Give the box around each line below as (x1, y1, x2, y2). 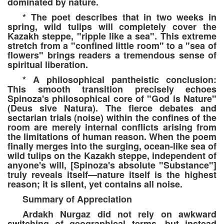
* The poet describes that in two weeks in (22, 10, 216, 24)
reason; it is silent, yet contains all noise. (7, 177, 185, 191)
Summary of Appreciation (22, 192, 132, 206)
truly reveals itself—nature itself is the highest (7, 168, 216, 181)
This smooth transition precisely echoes (7, 82, 216, 96)
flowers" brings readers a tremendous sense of (7, 48, 216, 62)
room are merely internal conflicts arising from (7, 120, 216, 134)
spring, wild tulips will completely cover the (7, 20, 216, 33)
